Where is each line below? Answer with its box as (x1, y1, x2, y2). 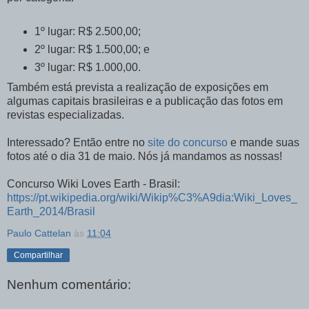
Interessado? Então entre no (7, 137, 148, 149)
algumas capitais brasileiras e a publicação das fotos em (7, 95, 283, 108)
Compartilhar (14, 250, 63, 261)
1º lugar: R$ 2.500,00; (34, 26, 141, 38)
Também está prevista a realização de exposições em (7, 81, 268, 94)
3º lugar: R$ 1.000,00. (34, 61, 141, 74)
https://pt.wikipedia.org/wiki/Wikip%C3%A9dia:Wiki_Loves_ (7, 192, 297, 204)
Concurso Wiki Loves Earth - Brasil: (7, 178, 180, 190)
